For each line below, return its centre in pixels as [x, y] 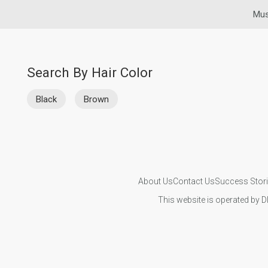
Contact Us [194, 181]
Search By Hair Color [90, 72]
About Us [155, 181]
